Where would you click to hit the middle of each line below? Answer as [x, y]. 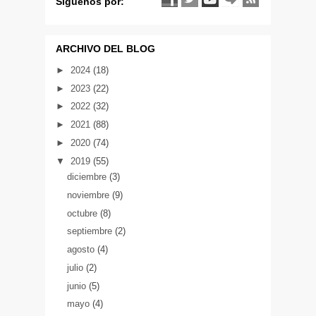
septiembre [91, 231]
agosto [82, 250]
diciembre [88, 177]
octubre [83, 213]
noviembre [89, 195]
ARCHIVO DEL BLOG [105, 48]
